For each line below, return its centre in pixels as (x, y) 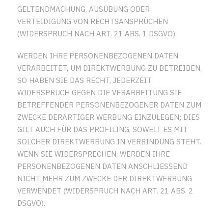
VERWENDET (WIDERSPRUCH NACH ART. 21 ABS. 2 (105, 191)
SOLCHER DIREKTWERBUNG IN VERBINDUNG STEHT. (109, 141)
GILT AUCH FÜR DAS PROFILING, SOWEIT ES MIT (102, 129)
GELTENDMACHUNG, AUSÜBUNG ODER (83, 9)
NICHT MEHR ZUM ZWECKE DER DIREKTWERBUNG (105, 178)
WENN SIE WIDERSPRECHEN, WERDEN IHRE (94, 154)
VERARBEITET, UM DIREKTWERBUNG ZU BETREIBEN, (110, 68)
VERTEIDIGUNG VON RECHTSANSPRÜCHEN (93, 21)
